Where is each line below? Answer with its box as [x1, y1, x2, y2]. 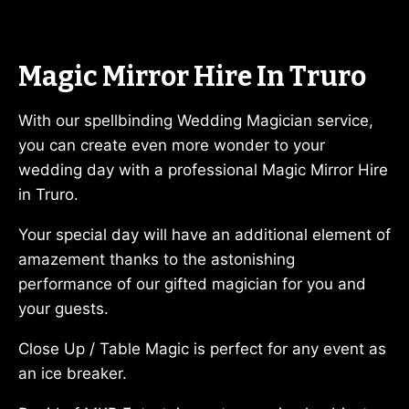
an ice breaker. [18, 363, 127, 383]
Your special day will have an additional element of [18, 225, 391, 244]
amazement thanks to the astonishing [18, 249, 295, 268]
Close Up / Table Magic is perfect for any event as [18, 339, 386, 358]
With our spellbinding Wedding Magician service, [18, 110, 373, 130]
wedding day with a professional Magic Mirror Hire [18, 160, 388, 179]
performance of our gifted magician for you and [18, 274, 366, 293]
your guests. [18, 299, 109, 318]
